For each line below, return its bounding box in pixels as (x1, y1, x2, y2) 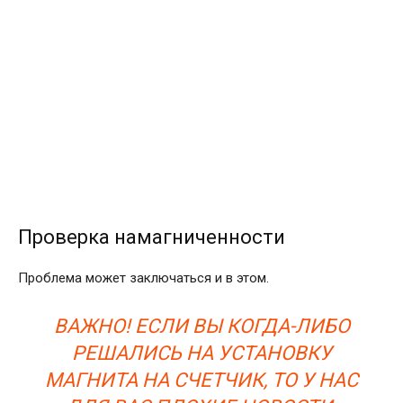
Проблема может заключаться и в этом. (18, 269, 269, 286)
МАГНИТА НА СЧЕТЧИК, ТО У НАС (45, 368, 358, 391)
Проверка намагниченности (18, 225, 285, 248)
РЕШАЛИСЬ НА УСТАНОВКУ (71, 341, 332, 364)
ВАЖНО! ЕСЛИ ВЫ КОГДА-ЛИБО (53, 314, 350, 337)
